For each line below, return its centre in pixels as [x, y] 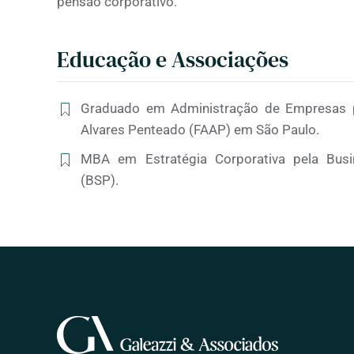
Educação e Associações [173, 60]
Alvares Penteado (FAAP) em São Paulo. [200, 130]
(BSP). [100, 181]
